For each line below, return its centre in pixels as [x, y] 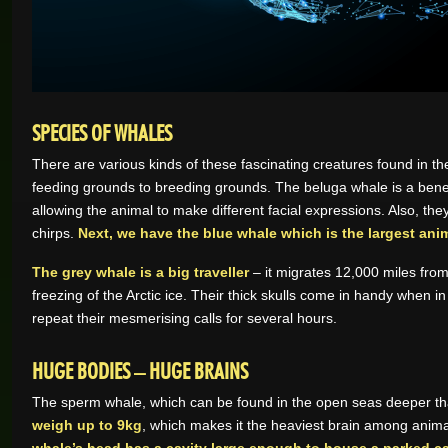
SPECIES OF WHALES [102, 130]
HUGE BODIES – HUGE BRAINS [140, 368]
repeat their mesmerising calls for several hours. [184, 318]
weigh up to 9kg [87, 425]
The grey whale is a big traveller [140, 272]
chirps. [55, 233]
